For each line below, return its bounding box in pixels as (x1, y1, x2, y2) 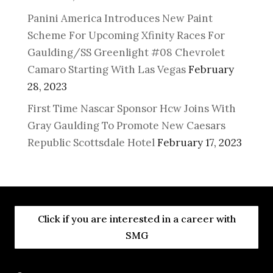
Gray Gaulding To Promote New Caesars (27, 119, 225, 133)
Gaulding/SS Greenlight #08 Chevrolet (27, 45, 225, 59)
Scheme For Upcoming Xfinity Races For (27, 28, 225, 42)
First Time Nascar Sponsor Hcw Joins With (27, 102, 236, 116)
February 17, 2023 (157, 136, 242, 150)
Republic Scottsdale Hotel (27, 136, 155, 150)
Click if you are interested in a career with (37, 213, 236, 225)
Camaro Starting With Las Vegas (27, 62, 186, 76)
